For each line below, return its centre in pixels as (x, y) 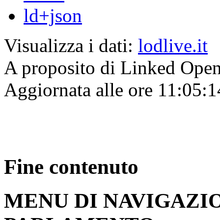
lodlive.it (173, 46)
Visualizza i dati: (71, 46)
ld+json (53, 16)
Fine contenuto (71, 167)
